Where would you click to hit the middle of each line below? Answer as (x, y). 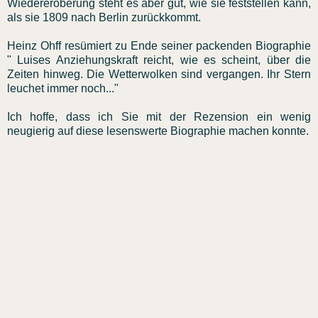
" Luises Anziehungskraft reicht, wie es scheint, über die (159, 60)
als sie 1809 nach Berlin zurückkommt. (104, 17)
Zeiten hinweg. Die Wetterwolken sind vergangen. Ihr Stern (159, 74)
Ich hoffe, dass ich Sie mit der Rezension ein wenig (159, 116)
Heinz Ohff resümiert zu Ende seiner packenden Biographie (159, 45)
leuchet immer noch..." (63, 88)
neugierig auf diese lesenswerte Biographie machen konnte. (158, 131)
